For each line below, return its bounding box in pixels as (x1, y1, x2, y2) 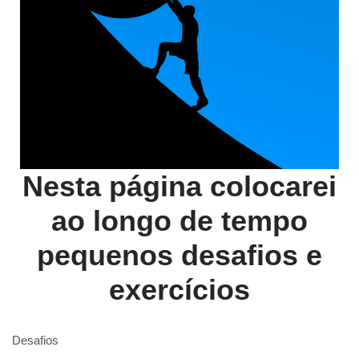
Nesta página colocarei (22, 170, 337, 204)
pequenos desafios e (37, 239, 322, 272)
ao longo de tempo (51, 204, 308, 238)
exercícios (109, 273, 250, 307)
